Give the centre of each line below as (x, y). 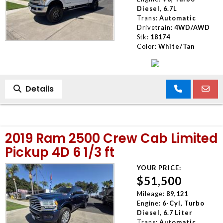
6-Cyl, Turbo (183, 203)
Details (38, 89)
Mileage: (151, 193)
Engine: (149, 203)
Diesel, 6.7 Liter (164, 212)
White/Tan (176, 46)
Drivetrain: (155, 27)
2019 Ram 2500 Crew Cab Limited (111, 138)
